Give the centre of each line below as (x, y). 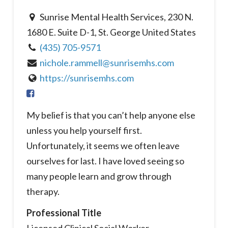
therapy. (43, 191)
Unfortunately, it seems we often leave (103, 145)
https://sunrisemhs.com (87, 78)
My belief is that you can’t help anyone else (111, 115)
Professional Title (64, 213)
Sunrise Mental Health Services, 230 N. (116, 17)
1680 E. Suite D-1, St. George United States (111, 32)
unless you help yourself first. (84, 130)
